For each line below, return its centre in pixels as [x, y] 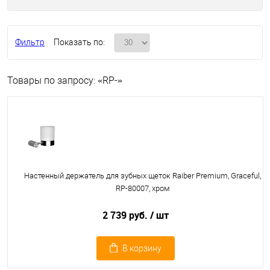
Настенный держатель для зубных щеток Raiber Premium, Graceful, [143, 176]
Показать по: [79, 42]
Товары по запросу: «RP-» [65, 80]
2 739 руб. [126, 215]
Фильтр [30, 42]
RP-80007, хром [143, 188]
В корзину [142, 248]
